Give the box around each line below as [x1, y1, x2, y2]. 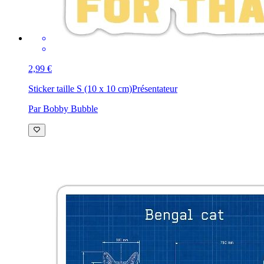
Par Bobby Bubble [28, 103, 98, 114]
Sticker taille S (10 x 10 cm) [28, 83, 132, 94]
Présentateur [132, 83, 177, 94]
